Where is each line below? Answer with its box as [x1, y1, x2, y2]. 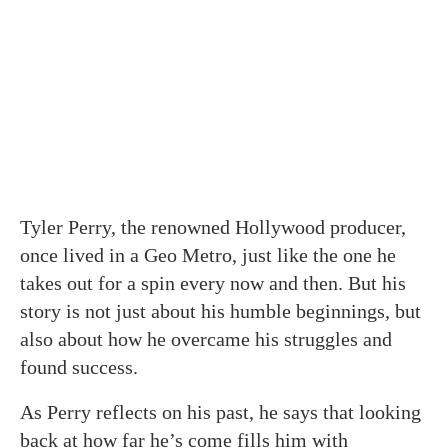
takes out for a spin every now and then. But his [20, 271, 406, 294]
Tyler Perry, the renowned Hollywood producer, [20, 215, 406, 238]
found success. [20, 355, 138, 378]
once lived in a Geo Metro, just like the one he [20, 243, 396, 266]
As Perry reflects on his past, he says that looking [20, 400, 421, 423]
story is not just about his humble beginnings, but [20, 299, 421, 322]
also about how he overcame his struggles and [20, 327, 392, 350]
